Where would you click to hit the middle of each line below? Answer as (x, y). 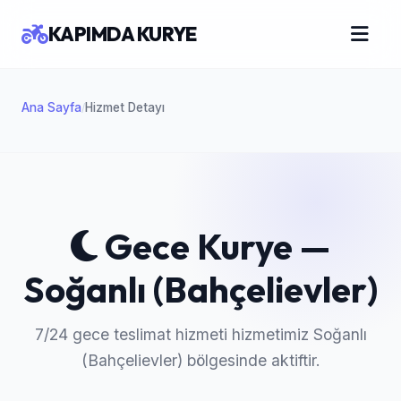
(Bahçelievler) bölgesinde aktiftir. (200, 360)
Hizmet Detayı (125, 107)
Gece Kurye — (214, 246)
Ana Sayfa (51, 107)
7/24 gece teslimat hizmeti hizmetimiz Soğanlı (200, 334)
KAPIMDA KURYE (122, 34)
